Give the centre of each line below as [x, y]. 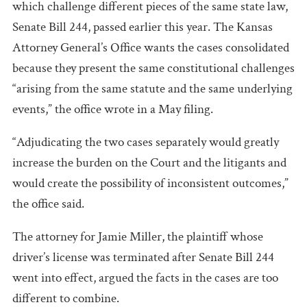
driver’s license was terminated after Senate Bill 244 [143, 257]
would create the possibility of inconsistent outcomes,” [150, 183]
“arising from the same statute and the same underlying [152, 88]
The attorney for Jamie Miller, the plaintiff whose [138, 236]
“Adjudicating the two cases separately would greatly [146, 142]
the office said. [48, 204]
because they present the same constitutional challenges [153, 68]
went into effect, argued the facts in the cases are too [145, 278]
